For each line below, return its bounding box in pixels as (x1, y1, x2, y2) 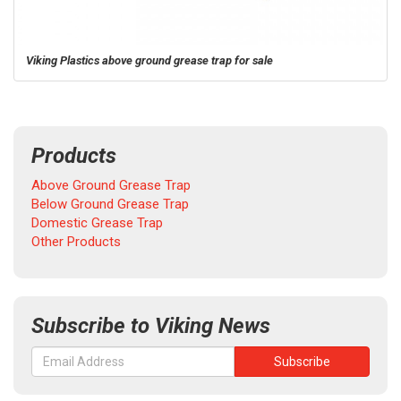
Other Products (31, 234, 121, 250)
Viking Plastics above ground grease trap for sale (26, 54, 273, 67)
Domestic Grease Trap (31, 215, 163, 231)
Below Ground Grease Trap (31, 196, 189, 212)
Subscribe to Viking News (31, 313, 270, 338)
